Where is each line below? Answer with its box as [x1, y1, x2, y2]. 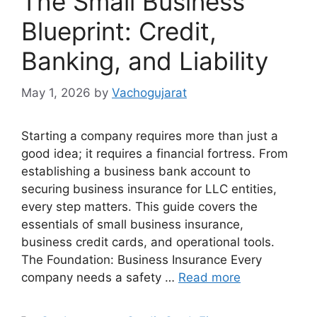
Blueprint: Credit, [21, 16, 217, 46]
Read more [178, 270, 241, 284]
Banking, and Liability [21, 46, 268, 76]
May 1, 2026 [21, 85, 91, 100]
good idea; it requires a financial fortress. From [21, 146, 288, 161]
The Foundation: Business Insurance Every [21, 252, 262, 267]
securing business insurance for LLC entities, [21, 181, 277, 196]
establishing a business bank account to [21, 163, 250, 178]
